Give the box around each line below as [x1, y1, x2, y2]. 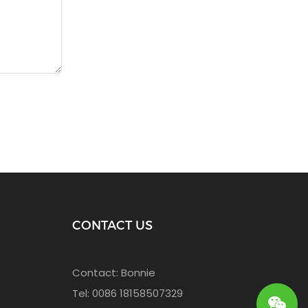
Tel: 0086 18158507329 [71, 286, 183, 301]
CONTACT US [71, 218, 153, 234]
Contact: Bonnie [71, 265, 155, 280]
